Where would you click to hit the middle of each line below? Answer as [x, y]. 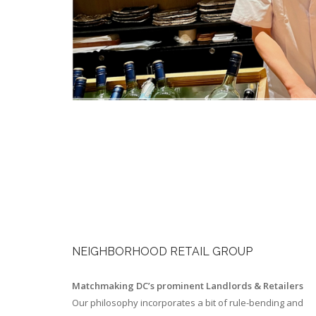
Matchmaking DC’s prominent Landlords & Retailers [188, 286]
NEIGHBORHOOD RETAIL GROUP [162, 252]
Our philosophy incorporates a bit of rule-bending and [188, 303]
